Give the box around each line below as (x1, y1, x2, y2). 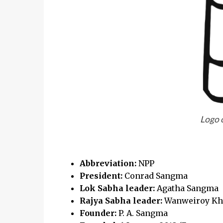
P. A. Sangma (118, 208, 168, 218)
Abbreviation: (79, 158, 138, 168)
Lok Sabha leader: (79, 183, 157, 193)
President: (79, 171, 124, 181)
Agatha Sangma (156, 183, 219, 193)
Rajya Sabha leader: (79, 196, 164, 206)
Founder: (79, 208, 118, 218)
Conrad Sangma (124, 171, 188, 181)
